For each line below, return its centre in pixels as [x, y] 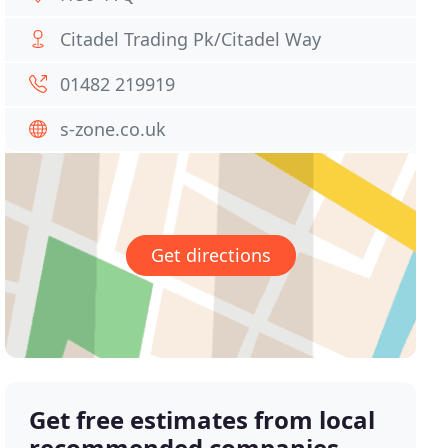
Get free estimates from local [202, 420]
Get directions [210, 255]
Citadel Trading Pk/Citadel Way [191, 39]
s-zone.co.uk [113, 129]
